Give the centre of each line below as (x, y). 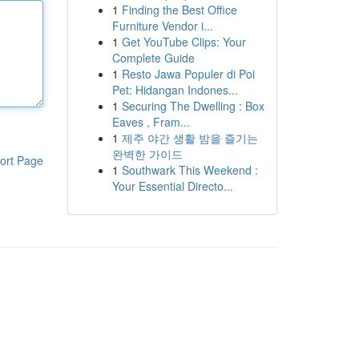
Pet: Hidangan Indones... (175, 90)
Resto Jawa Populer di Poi (188, 74)
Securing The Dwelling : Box (193, 106)
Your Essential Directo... (172, 186)
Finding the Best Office (179, 10)
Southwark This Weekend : (190, 170)
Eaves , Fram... (151, 122)
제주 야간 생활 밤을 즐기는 (190, 138)
